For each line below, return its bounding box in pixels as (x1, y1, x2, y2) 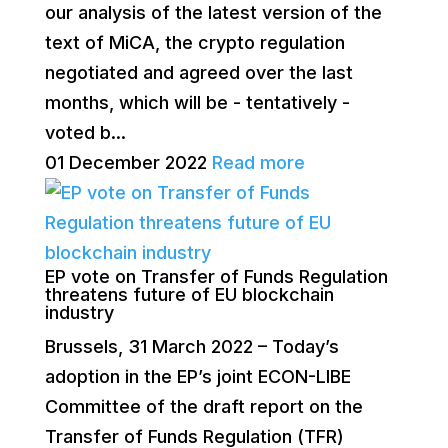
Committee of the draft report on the (44, 396, 363, 417)
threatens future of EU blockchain (44, 284, 334, 305)
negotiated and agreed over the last (44, 62, 353, 83)
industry (44, 302, 114, 323)
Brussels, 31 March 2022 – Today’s (44, 336, 339, 357)
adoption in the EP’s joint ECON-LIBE (44, 366, 351, 387)
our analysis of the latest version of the (44, 2, 382, 23)
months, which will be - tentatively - (44, 92, 355, 113)
